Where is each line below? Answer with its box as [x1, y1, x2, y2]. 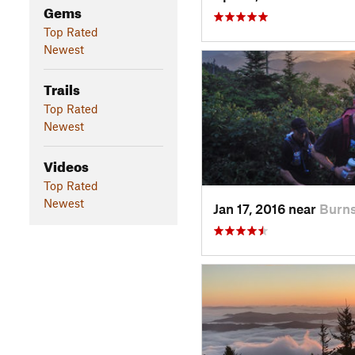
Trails [43, 76, 80, 98]
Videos [43, 153, 89, 175]
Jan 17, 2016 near [212, 200, 319, 216]
